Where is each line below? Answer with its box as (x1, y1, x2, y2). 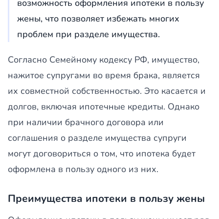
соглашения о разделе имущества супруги (8, 132, 187, 144)
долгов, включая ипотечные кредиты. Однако (8, 101, 199, 112)
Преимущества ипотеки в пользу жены (8, 192, 205, 205)
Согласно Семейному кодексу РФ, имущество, (8, 54, 199, 66)
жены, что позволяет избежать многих (17, 13, 179, 24)
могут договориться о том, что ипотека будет (8, 148, 196, 159)
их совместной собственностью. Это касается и (8, 85, 206, 97)
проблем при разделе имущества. (17, 28, 160, 40)
